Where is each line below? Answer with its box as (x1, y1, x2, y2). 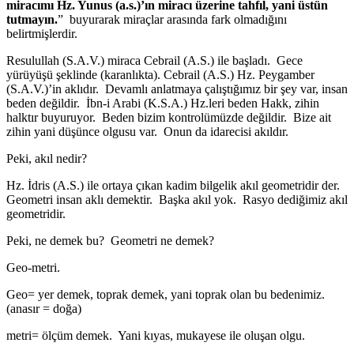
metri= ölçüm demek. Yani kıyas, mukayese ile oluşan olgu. (6, 328, 305, 342)
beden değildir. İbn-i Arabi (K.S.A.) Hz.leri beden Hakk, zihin (6, 96, 319, 110)
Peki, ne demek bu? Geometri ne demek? (6, 233, 214, 247)
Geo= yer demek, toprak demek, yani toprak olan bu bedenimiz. (6, 287, 325, 301)
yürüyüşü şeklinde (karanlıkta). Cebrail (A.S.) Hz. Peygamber (6, 67, 314, 81)
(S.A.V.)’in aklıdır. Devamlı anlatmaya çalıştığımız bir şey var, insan (6, 81, 348, 96)
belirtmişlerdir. (6, 26, 77, 40)
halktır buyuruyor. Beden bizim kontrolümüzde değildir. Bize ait (6, 110, 331, 124)
